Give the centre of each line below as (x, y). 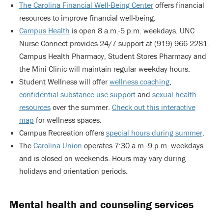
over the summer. (81, 107)
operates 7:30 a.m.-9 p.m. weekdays (142, 145)
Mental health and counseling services (101, 205)
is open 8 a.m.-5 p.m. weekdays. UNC (132, 30)
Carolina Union (57, 145)
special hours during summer (154, 133)
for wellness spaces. (68, 120)
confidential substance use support (77, 94)
